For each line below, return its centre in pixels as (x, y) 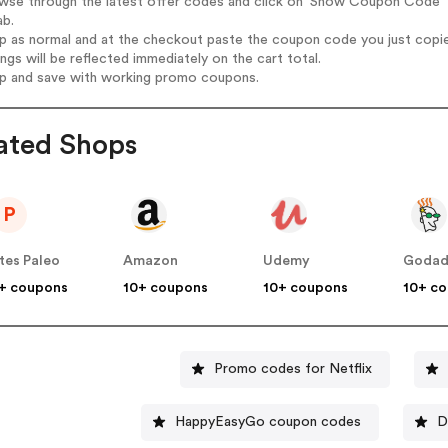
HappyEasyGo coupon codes (267, 421)
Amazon (151, 261)
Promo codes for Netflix (293, 368)
